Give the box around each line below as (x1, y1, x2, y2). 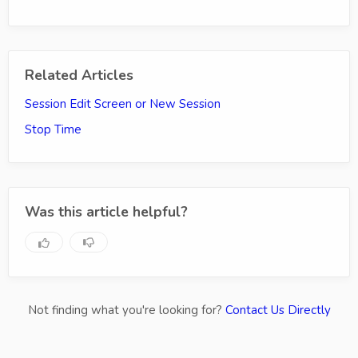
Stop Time (25, 121, 82, 138)
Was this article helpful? (25, 202, 188, 222)
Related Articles (25, 66, 133, 86)
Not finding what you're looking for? (27, 302, 225, 319)
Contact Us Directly (225, 302, 331, 319)
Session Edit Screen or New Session (25, 96, 221, 113)
